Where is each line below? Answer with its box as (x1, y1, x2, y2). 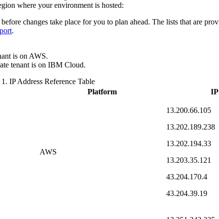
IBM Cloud (48, 61, 84, 69)
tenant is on (9, 61, 48, 69)
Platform (87, 88, 117, 96)
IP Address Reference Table (9, 77, 95, 86)
